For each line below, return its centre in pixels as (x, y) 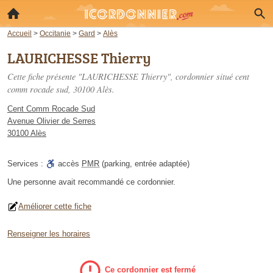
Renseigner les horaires (49, 234)
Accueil (19, 33)
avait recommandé (91, 182)
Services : (27, 164)
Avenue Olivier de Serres (51, 121)
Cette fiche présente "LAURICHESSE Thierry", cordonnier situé (121, 76)
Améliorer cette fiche (55, 206)
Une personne (33, 182)
